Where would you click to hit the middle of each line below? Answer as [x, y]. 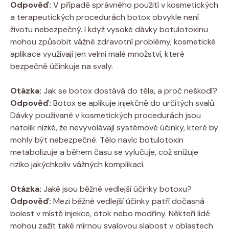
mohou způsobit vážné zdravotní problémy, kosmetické [113, 41]
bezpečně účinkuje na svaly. [62, 66]
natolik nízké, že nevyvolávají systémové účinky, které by [114, 127]
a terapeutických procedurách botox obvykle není [105, 17]
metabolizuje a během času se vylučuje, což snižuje [104, 152]
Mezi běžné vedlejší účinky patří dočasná [128, 201]
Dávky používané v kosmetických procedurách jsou [106, 115]
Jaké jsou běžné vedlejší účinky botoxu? [117, 189]
